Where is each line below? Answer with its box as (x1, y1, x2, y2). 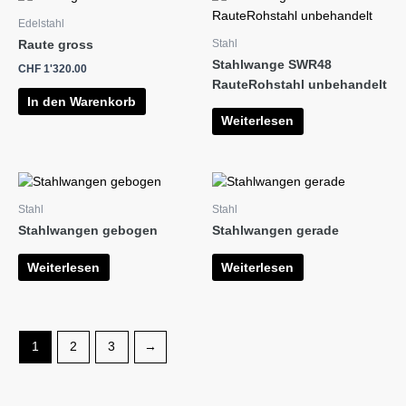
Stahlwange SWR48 (212, 58, 332, 72)
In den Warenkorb (27, 94, 137, 109)
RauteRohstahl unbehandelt (212, 78, 387, 92)
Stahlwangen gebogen (18, 224, 158, 238)
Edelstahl (18, 17, 64, 30)
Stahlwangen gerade (212, 224, 339, 238)
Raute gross (18, 38, 93, 52)
